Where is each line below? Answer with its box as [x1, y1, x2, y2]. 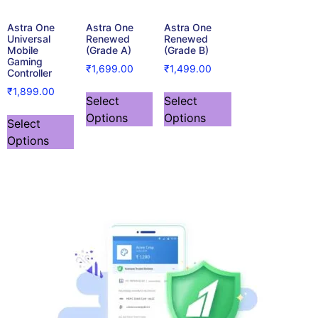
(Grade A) [85, 43, 131, 56]
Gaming [7, 55, 43, 67]
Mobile [7, 43, 38, 56]
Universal [7, 32, 50, 45]
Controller [7, 66, 52, 79]
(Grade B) [164, 43, 209, 56]
